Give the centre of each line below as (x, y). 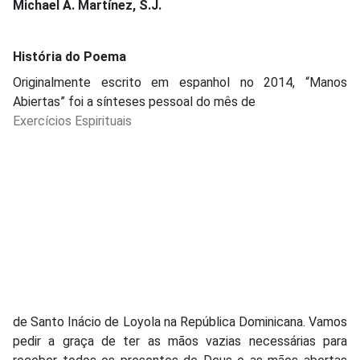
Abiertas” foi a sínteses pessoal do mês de (134, 101)
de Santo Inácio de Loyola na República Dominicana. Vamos (180, 321)
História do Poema (70, 56)
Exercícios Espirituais (72, 121)
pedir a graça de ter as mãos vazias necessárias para (180, 341)
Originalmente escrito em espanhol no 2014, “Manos (180, 82)
